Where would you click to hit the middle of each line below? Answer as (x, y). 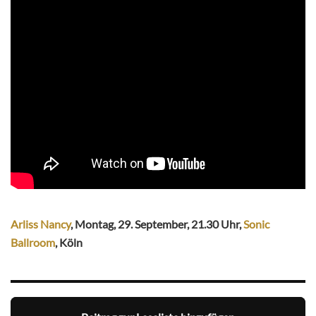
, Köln (69, 243)
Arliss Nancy (41, 224)
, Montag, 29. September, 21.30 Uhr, (157, 224)
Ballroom (33, 243)
